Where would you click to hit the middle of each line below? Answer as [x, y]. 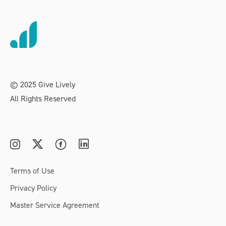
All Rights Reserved [43, 99]
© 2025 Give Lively [43, 84]
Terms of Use [32, 170]
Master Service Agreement [55, 205]
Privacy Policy [33, 187]
